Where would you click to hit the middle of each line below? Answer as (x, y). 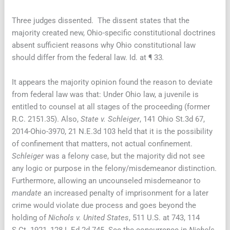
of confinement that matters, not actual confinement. (102, 143)
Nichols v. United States (89, 217)
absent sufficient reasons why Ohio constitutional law (104, 45)
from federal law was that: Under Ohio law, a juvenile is (106, 94)
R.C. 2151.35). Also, (46, 119)
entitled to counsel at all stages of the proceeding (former (111, 107)
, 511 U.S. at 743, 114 (165, 217)
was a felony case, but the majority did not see (126, 156)
